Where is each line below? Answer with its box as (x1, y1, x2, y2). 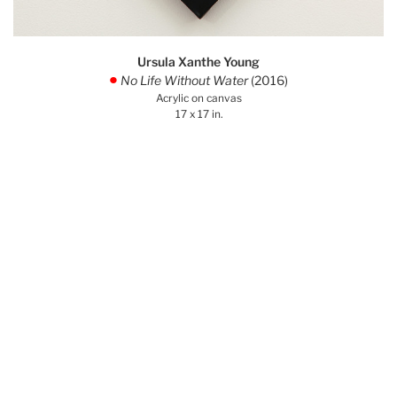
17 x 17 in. (175, 107, 222, 121)
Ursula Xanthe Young (137, 53, 260, 69)
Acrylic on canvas (155, 91, 242, 105)
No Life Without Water (118, 72, 251, 88)
